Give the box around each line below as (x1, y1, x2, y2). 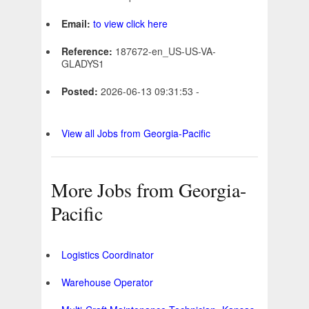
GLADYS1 (61, 57, 104, 71)
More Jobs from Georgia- (51, 177, 246, 203)
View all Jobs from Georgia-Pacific (61, 126, 210, 141)
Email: (61, 17, 93, 31)
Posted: (61, 84, 101, 99)
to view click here (93, 17, 168, 31)
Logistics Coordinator (61, 248, 154, 262)
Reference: (61, 44, 115, 59)
